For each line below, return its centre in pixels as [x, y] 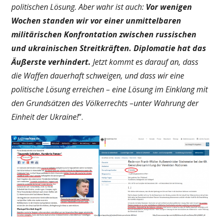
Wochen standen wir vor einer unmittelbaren [96, 21]
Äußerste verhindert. [51, 62]
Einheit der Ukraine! [45, 117]
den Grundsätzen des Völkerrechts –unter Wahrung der [105, 103]
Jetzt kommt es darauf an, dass [144, 62]
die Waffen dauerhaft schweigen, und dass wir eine [97, 76]
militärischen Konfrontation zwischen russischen [104, 35]
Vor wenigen [169, 7]
